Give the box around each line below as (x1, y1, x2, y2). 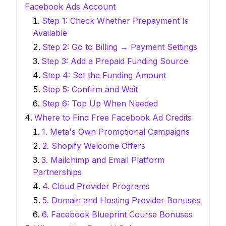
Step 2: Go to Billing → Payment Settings (42, 42, 197, 52)
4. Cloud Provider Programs (42, 181, 150, 192)
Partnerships (33, 167, 82, 178)
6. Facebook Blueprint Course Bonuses (42, 209, 193, 220)
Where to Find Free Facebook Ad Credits (34, 112, 192, 123)
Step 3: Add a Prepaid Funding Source (41, 56, 188, 67)
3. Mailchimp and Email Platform (41, 155, 164, 165)
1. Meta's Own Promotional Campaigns (42, 127, 190, 137)
